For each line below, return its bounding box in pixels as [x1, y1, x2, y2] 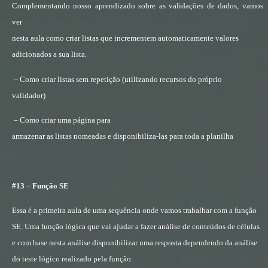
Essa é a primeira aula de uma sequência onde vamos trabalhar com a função [12, 206, 257, 215]
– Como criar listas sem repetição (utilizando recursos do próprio [14, 74, 222, 84]
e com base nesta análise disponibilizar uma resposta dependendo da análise [12, 238, 257, 248]
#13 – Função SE [12, 181, 69, 190]
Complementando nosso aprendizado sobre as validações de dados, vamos [12, 1, 263, 11]
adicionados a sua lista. [12, 50, 87, 59]
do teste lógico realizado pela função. [12, 254, 133, 264]
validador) [12, 90, 45, 100]
